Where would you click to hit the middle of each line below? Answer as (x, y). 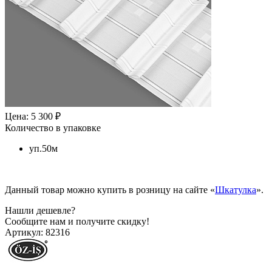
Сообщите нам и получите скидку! (77, 221)
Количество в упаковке (53, 127)
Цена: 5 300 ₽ (33, 116)
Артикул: (24, 232)
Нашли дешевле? (40, 210)
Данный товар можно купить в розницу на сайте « (110, 189)
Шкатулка (236, 189)
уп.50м (43, 148)
